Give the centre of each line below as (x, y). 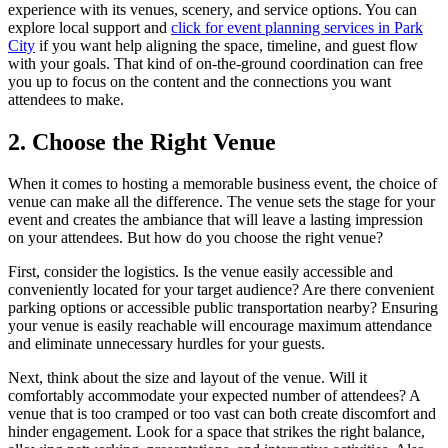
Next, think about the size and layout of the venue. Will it (187, 378)
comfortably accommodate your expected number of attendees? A (214, 396)
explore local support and (89, 27)
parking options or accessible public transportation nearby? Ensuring (223, 308)
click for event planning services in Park (297, 27)
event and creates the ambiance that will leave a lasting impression (215, 220)
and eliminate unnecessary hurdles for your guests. (166, 344)
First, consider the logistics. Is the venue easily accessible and (200, 272)
